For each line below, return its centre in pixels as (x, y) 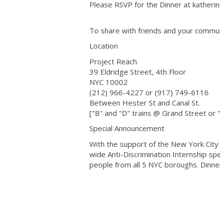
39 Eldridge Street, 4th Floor (138, 71)
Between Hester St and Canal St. (145, 102)
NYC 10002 (109, 82)
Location (104, 46)
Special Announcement (127, 128)
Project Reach (114, 61)
